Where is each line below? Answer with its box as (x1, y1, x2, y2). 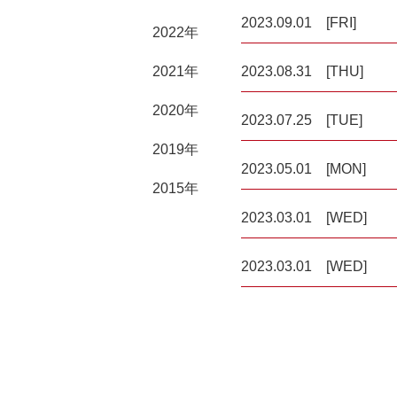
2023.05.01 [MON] (241, 161, 366, 176)
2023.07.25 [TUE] (241, 113, 362, 128)
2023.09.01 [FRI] (241, 15, 356, 30)
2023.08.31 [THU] (241, 64, 363, 79)
